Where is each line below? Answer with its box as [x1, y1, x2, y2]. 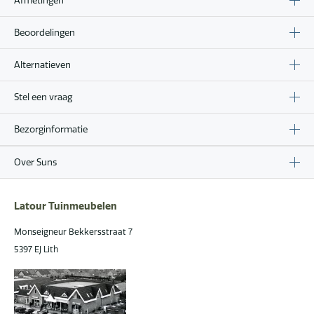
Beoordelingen [14, 26, 75, 38]
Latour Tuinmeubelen [14, 199, 117, 212]
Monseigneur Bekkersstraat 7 [14, 226, 132, 237]
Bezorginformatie [14, 123, 88, 135]
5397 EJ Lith [14, 243, 58, 254]
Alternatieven [14, 58, 71, 70]
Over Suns [14, 156, 57, 168]
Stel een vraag [14, 90, 72, 102]
